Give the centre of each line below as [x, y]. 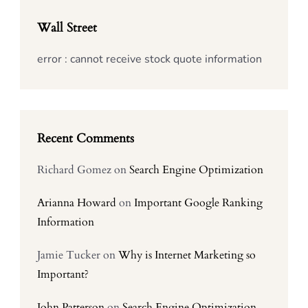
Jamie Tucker [69, 255]
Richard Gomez [74, 170]
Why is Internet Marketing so [187, 255]
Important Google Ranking [198, 203]
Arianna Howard [77, 203]
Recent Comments [86, 138]
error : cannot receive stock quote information [150, 59]
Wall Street [67, 27]
